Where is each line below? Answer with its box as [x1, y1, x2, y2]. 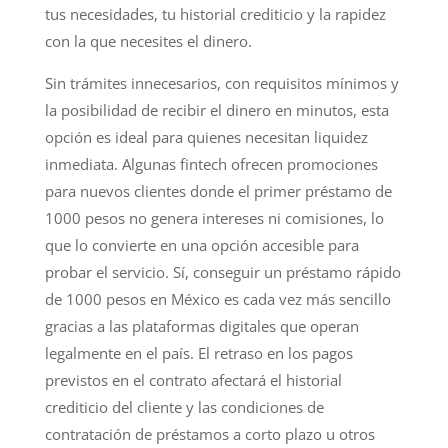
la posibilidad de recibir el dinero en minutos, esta [44, 99, 389, 120]
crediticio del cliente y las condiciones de [44, 396, 324, 417]
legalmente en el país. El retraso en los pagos [44, 342, 353, 363]
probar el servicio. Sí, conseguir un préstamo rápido [44, 261, 401, 282]
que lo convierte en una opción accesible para [44, 234, 359, 255]
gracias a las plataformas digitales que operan [44, 315, 359, 336]
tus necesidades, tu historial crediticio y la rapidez [44, 3, 386, 24]
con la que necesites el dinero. [44, 30, 252, 51]
